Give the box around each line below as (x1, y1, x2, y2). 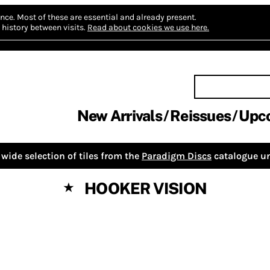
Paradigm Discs (142, 150, 212, 162)
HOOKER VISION (84, 179, 207, 198)
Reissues (170, 107, 231, 125)
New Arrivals (77, 107, 162, 125)
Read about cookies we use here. (87, 22, 209, 33)
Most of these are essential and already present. (17, 12, 196, 22)
